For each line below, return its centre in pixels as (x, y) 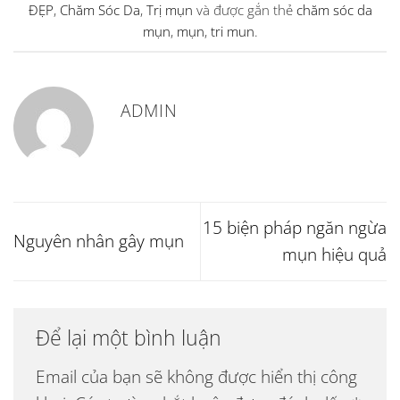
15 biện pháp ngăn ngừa (295, 228)
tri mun (232, 31)
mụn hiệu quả (334, 254)
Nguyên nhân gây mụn (99, 241)
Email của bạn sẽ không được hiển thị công (196, 377)
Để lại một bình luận (131, 337)
